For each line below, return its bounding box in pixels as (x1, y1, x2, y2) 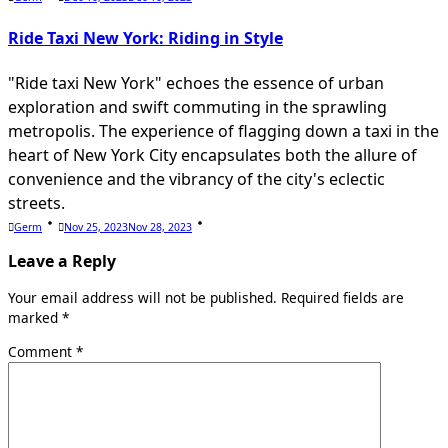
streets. (8, 192, 65, 215)
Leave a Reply (8, 250, 116, 273)
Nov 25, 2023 (64, 220, 128, 235)
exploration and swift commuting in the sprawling (8, 96, 387, 119)
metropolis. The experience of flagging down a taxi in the (8, 120, 439, 143)
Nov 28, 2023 (128, 220, 192, 235)
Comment (8, 341, 76, 361)
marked (8, 308, 62, 328)
